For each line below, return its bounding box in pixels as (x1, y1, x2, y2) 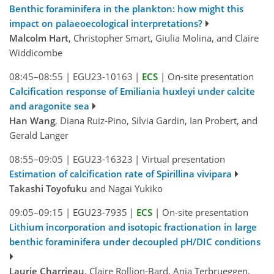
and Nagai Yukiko (87, 182, 163, 195)
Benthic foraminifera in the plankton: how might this (9, 2, 243, 15)
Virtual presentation (142, 153, 225, 166)
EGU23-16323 (72, 153, 133, 166)
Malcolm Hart (9, 32, 68, 45)
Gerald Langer (9, 129, 68, 142)
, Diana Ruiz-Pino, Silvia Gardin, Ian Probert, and (55, 114, 257, 127)
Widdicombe (9, 46, 62, 59)
